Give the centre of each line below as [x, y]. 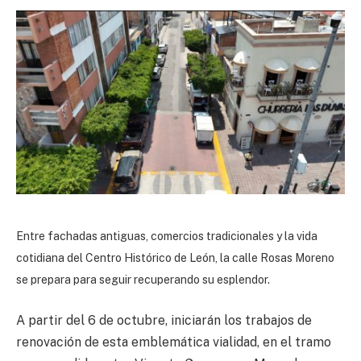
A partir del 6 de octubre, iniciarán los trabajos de [164, 321]
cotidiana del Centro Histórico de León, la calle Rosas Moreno [175, 257]
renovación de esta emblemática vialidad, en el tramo [174, 342]
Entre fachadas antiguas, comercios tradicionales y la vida [167, 236]
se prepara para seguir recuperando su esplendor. [144, 279]
